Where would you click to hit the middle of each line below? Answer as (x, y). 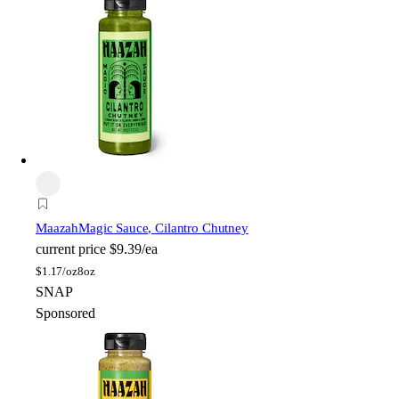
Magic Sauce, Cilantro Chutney (163, 228)
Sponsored (65, 313)
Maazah (57, 228)
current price (71, 248)
